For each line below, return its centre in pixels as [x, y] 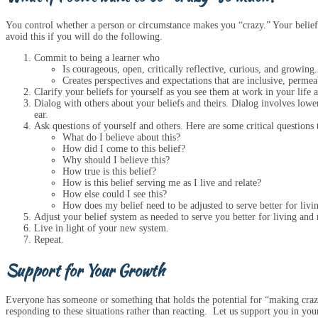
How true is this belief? [109, 172]
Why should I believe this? [116, 160]
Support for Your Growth [85, 270]
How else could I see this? [115, 194]
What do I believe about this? [121, 138]
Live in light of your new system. [102, 229]
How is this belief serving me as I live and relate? [162, 183]
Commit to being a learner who [97, 58]
